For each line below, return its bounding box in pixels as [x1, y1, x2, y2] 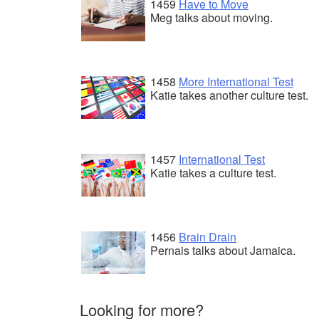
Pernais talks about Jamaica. [150, 241, 296, 258]
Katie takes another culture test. [150, 86, 308, 103]
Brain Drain [179, 228, 236, 245]
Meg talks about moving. [150, 9, 273, 26]
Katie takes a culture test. [150, 164, 276, 181]
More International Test [179, 73, 293, 90]
